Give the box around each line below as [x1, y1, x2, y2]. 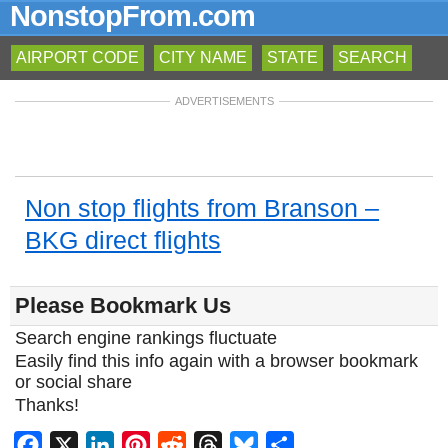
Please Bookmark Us [15, 293, 231, 318]
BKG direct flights [25, 226, 221, 254]
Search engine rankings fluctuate [15, 328, 277, 348]
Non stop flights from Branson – [25, 194, 379, 222]
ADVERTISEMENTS [174, 95, 274, 107]
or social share [15, 372, 132, 392]
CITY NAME [159, 49, 247, 66]
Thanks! [15, 395, 79, 415]
